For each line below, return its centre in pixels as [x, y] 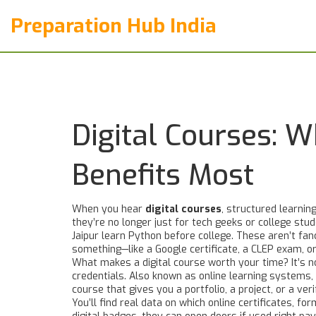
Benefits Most [163, 175]
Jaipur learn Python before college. [153, 236]
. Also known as [162, 276]
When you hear [109, 209]
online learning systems [255, 276]
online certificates [250, 303]
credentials [98, 276]
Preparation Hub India [114, 26]
